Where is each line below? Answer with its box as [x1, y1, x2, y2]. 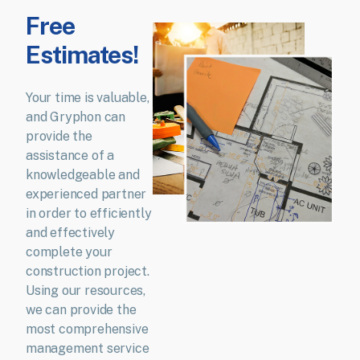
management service [26, 341, 149, 357]
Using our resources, [26, 283, 146, 299]
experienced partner [26, 186, 147, 202]
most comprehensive [26, 321, 149, 337]
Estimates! [26, 40, 138, 70]
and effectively [26, 225, 116, 241]
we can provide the [26, 302, 137, 318]
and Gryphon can [26, 109, 126, 125]
